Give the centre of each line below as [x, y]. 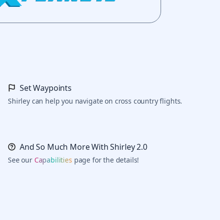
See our [21, 160]
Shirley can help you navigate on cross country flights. [95, 101]
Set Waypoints [46, 88]
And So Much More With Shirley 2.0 [83, 147]
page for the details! [106, 160]
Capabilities [53, 160]
